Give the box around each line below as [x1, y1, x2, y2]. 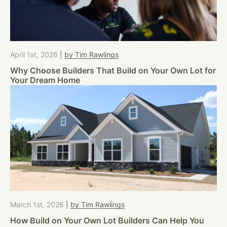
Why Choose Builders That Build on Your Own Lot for [10, 65, 216, 75]
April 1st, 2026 [10, 50, 60, 59]
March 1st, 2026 [10, 200, 66, 209]
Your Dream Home [10, 75, 80, 85]
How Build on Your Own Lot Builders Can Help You [10, 215, 204, 225]
